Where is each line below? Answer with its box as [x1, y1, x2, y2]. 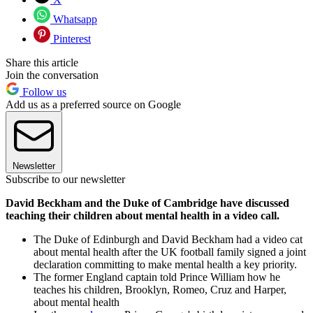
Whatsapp [50, 13, 97, 26]
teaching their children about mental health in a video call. [6, 210, 279, 222]
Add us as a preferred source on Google [6, 99, 181, 111]
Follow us [20, 86, 66, 99]
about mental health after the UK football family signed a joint [34, 246, 306, 259]
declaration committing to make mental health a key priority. [34, 259, 297, 271]
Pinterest [50, 33, 91, 45]
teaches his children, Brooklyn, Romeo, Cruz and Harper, [34, 284, 286, 296]
